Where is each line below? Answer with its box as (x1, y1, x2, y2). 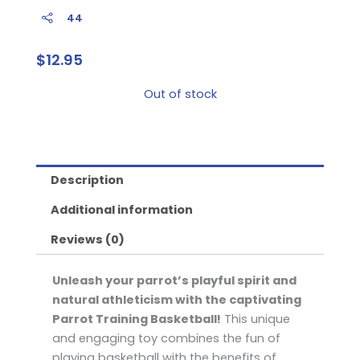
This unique (221, 310, 290, 327)
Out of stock (143, 86, 217, 103)
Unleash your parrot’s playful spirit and (52, 272, 297, 288)
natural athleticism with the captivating (52, 291, 301, 308)
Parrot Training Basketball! (52, 310, 221, 327)
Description (50, 171, 124, 188)
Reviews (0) (50, 231, 125, 248)
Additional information (50, 201, 193, 218)
